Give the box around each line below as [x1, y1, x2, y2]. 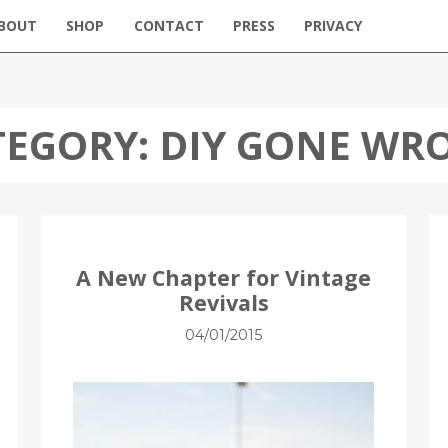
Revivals [178, 288, 269, 317]
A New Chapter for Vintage [76, 263, 372, 292]
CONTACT [133, 15, 204, 35]
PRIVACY [304, 15, 363, 35]
